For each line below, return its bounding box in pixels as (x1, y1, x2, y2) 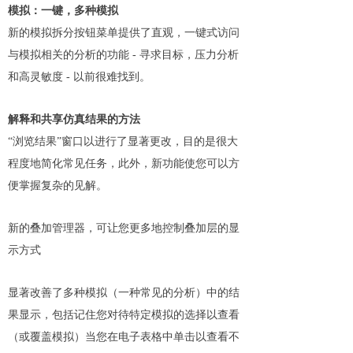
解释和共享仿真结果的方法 (8, 113, 140, 125)
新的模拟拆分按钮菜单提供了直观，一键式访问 (8, 27, 240, 39)
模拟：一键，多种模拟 (8, 5, 118, 17)
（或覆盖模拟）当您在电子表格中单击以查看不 (8, 331, 240, 343)
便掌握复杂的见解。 (8, 180, 107, 191)
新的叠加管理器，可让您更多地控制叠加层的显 (8, 222, 240, 234)
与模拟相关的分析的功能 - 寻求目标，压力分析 (8, 49, 239, 61)
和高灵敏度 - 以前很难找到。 (8, 71, 150, 83)
